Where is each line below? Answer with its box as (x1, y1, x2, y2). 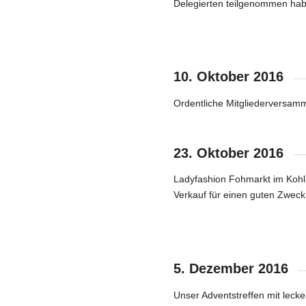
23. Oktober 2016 (173, 145, 283, 161)
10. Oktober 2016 (173, 69, 283, 85)
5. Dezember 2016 (173, 261, 288, 277)
